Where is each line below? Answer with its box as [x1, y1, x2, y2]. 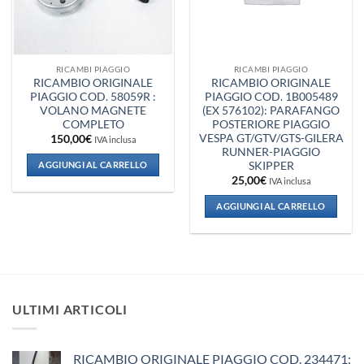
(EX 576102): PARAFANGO [202, 103, 340, 117]
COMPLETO [62, 117, 124, 131]
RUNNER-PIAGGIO [222, 145, 320, 158]
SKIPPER [248, 158, 294, 172]
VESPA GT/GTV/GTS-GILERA [198, 131, 344, 145]
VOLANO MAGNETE [40, 103, 146, 117]
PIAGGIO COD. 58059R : [30, 89, 156, 103]
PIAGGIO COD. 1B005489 [204, 89, 338, 103]
